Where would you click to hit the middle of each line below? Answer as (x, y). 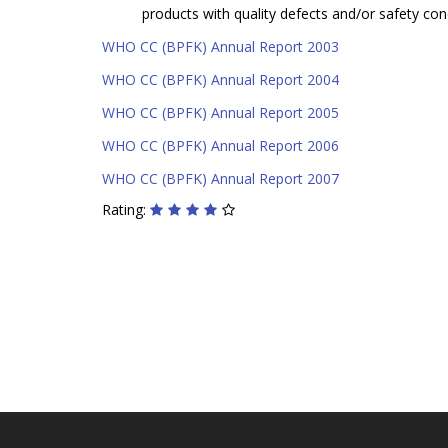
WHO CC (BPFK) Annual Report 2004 (220, 79)
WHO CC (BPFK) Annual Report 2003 (220, 46)
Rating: (126, 209)
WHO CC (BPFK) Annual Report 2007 (220, 178)
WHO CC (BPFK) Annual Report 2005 (220, 112)
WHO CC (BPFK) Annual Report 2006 (222, 145)
